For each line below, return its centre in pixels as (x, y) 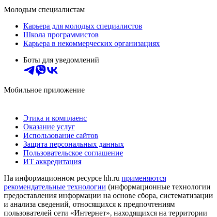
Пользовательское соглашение (73, 153)
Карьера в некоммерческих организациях (92, 43)
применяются (144, 178)
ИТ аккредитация (52, 161)
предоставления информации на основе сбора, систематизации (108, 195)
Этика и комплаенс (55, 118)
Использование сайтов (61, 135)
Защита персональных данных (74, 144)
